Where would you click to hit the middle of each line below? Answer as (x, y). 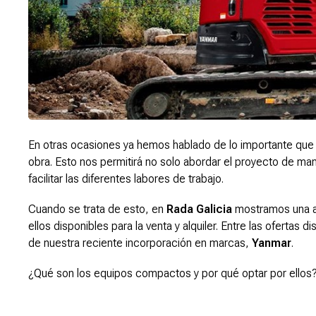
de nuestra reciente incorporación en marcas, (140, 243)
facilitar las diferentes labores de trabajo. (126, 178)
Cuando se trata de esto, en (97, 209)
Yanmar (272, 243)
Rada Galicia (199, 209)
